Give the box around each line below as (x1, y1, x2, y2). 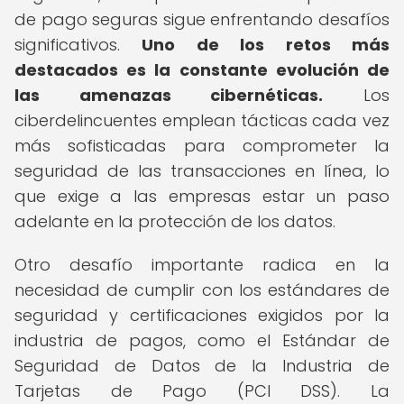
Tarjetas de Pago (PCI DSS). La (14, 380, 390, 402)
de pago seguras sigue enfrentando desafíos (14, 8, 390, 31)
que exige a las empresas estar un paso (14, 185, 390, 207)
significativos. (14, 33, 142, 56)
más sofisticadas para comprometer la (14, 134, 390, 157)
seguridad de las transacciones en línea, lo (14, 160, 390, 182)
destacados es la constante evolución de (14, 59, 390, 81)
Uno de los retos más (142, 33, 390, 56)
